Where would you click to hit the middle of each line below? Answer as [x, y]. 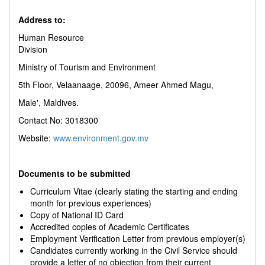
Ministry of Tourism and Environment [87, 67]
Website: [36, 138]
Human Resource [51, 37]
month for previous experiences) [91, 203]
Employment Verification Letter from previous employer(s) [138, 238]
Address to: [42, 20]
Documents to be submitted [75, 173]
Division [138, 49]
